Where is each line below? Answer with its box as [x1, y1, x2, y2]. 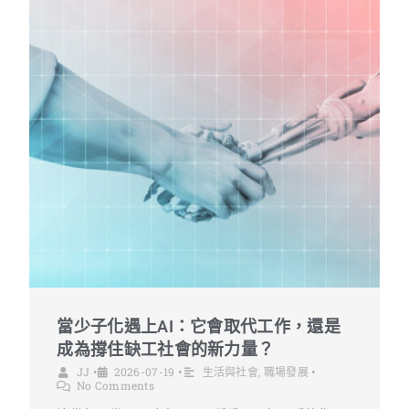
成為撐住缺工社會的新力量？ [57, 340, 275, 360]
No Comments [76, 378, 155, 393]
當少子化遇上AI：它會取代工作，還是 [57, 317, 341, 337]
